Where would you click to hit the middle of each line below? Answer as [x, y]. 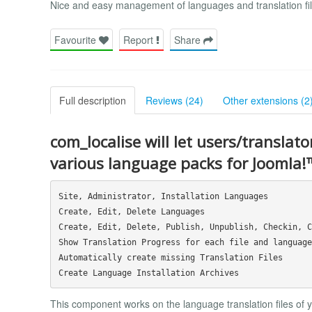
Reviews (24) [174, 100]
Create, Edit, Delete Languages [131, 211]
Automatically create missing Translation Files [170, 257]
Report [140, 39]
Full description [93, 100]
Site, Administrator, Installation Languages [163, 196]
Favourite [77, 39]
